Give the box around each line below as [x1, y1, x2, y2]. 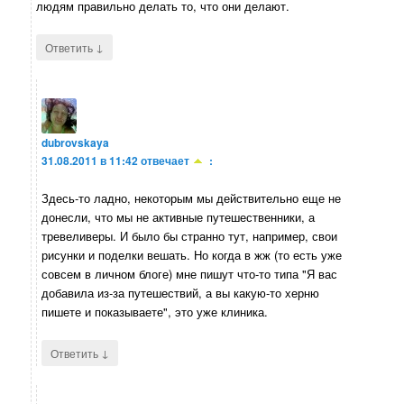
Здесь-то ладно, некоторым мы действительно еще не [41, 189, 342, 207]
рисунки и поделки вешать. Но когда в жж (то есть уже [41, 246, 343, 264]
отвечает [141, 151, 190, 169]
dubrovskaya [41, 133, 110, 151]
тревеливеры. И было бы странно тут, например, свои [41, 227, 338, 245]
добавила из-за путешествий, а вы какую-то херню [41, 284, 320, 302]
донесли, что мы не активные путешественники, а [41, 208, 316, 226]
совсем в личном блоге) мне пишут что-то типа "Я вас [41, 265, 338, 283]
